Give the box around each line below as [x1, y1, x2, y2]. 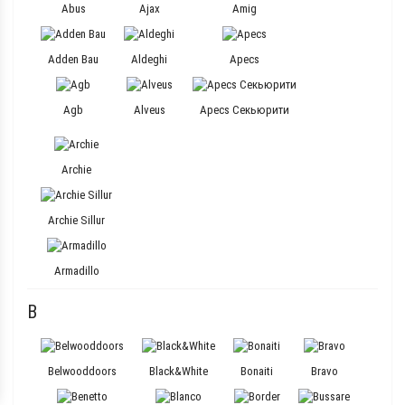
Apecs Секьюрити [200, 103, 289, 117]
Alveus [133, 103, 165, 117]
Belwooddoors [48, 364, 117, 378]
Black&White [149, 364, 208, 378]
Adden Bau [48, 52, 99, 66]
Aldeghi [131, 52, 167, 66]
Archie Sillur [48, 213, 105, 227]
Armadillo [53, 264, 99, 278]
